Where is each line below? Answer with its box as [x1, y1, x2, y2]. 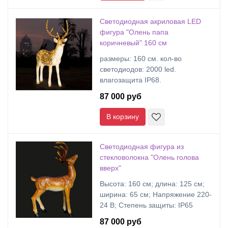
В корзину [106, 112, 139, 121]
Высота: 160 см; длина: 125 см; [100, 180, 205, 188]
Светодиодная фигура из [100, 142, 184, 151]
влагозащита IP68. [100, 76, 161, 84]
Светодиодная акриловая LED [100, 17, 201, 25]
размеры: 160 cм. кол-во [100, 54, 182, 63]
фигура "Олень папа [100, 28, 168, 36]
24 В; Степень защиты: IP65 [100, 201, 193, 209]
